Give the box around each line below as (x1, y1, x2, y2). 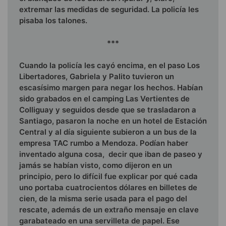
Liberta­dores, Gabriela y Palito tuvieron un (19, 72, 174, 81)
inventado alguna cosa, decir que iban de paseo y (19, 149, 202, 159)
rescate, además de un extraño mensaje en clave (19, 205, 199, 214)
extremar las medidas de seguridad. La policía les (19, 5, 199, 14)
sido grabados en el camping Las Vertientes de (19, 94, 190, 103)
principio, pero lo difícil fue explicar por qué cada (19, 172, 198, 181)
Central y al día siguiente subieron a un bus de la (19, 127, 197, 137)
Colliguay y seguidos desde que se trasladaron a (19, 105, 196, 115)
